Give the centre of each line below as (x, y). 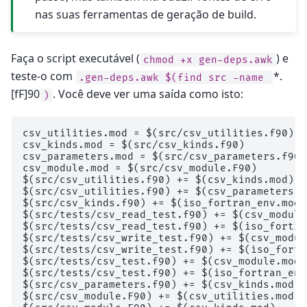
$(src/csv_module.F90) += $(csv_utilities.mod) (161, 296)
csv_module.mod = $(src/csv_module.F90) (140, 168)
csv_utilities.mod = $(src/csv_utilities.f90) (158, 133)
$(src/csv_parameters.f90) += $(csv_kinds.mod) (161, 284)
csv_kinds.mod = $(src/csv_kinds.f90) (134, 145)
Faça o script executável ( (75, 59)
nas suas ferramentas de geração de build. (146, 15)
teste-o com (43, 76)
